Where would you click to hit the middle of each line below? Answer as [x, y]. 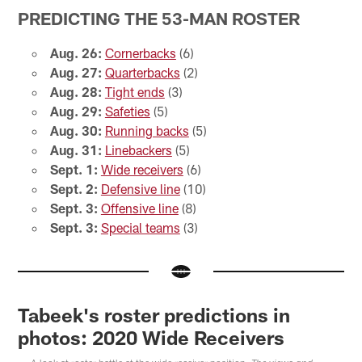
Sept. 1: [74, 169]
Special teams [140, 227]
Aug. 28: [76, 91]
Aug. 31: [76, 149]
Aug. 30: [76, 130]
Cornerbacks [140, 53]
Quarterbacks [142, 72]
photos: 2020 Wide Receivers [152, 338]
